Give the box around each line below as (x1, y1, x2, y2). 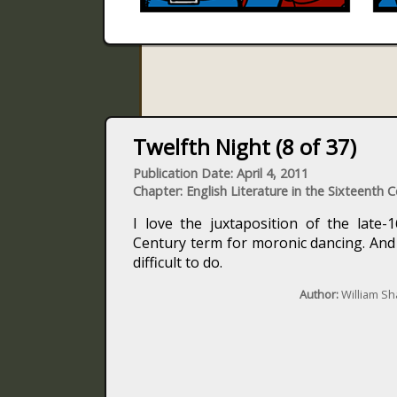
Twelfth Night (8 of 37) (133, 132, 356, 161)
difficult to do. (133, 253, 222, 272)
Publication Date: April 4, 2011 (133, 165, 308, 182)
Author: (299, 286, 339, 302)
